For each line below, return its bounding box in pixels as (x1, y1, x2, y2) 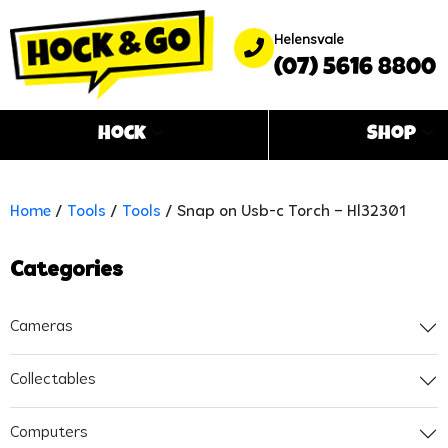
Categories (10, 258, 123, 282)
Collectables (10, 372, 96, 389)
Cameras (10, 319, 73, 336)
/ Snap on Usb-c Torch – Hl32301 (161, 203, 406, 220)
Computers (10, 425, 88, 442)
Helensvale (273, 33, 344, 49)
